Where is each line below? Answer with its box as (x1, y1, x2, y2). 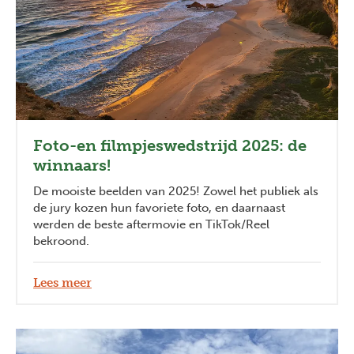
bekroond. (33, 234, 89, 249)
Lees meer (33, 276, 92, 291)
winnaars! (33, 156, 111, 175)
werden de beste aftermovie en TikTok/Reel (33, 217, 269, 232)
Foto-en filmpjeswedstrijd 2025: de (33, 136, 307, 156)
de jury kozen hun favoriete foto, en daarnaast (33, 201, 285, 216)
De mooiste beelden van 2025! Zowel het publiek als (33, 184, 318, 199)
